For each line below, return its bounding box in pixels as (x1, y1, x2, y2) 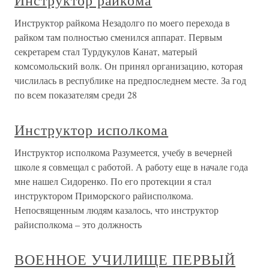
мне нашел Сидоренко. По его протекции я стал (14, 175, 211, 188)
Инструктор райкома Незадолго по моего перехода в (14, 16, 230, 29)
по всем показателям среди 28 (14, 88, 137, 101)
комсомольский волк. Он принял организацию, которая (14, 59, 243, 73)
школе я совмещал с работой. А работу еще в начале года (14, 160, 248, 174)
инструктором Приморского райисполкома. (14, 189, 193, 202)
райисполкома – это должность (14, 218, 142, 231)
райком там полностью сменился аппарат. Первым (14, 31, 222, 44)
